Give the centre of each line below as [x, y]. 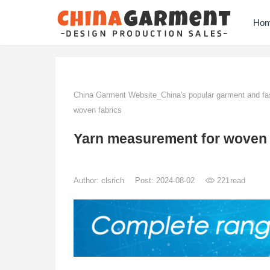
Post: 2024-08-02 [166, 181]
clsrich [114, 181]
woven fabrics [98, 110]
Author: [87, 181]
